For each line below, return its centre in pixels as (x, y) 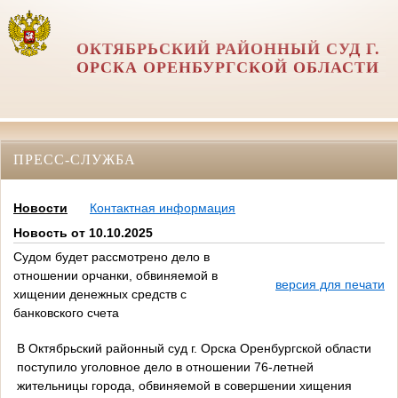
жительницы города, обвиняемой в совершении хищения (184, 385)
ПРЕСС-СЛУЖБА (75, 159)
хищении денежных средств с (100, 295)
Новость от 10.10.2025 (83, 233)
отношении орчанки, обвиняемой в (115, 276)
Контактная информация (163, 208)
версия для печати (330, 285)
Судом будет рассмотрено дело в (111, 257)
